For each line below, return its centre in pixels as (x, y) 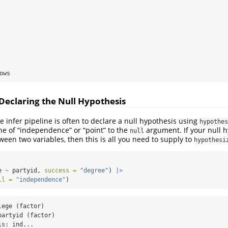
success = (60, 171)
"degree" (94, 171)
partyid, (26, 171)
